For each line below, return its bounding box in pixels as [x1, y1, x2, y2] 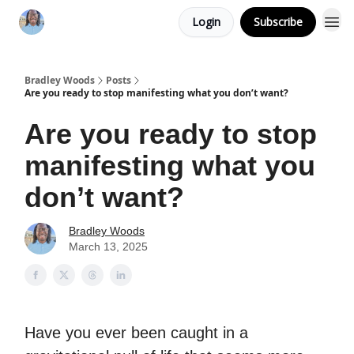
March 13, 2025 [69, 240, 148, 253]
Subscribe [254, 14, 303, 29]
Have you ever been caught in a [24, 324, 248, 341]
